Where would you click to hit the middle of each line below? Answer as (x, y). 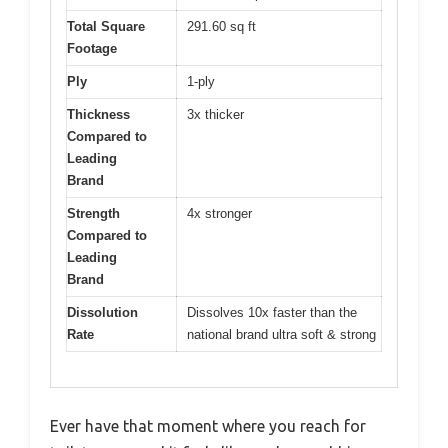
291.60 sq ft (221, 27)
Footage (92, 49)
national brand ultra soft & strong (281, 335)
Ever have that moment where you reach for (208, 425)
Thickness (98, 115)
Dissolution (102, 313)
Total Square (106, 27)
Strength (93, 214)
